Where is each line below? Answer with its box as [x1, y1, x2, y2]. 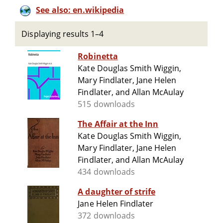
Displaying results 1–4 [21, 28, 104, 39]
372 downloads [78, 210, 135, 222]
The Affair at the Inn [78, 118, 159, 130]
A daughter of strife [78, 186, 156, 198]
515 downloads [78, 99, 135, 110]
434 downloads [78, 166, 135, 178]
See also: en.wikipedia [36, 4, 124, 15]
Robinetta [78, 51, 118, 62]
